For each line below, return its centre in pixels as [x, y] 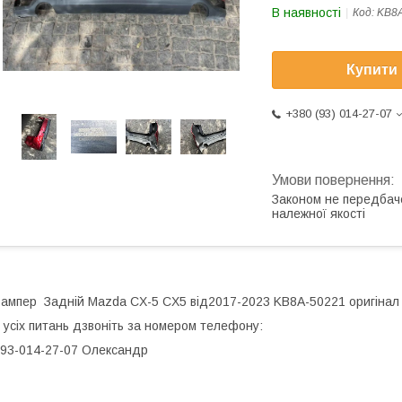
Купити [372, 70]
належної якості [319, 214]
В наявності [306, 13]
